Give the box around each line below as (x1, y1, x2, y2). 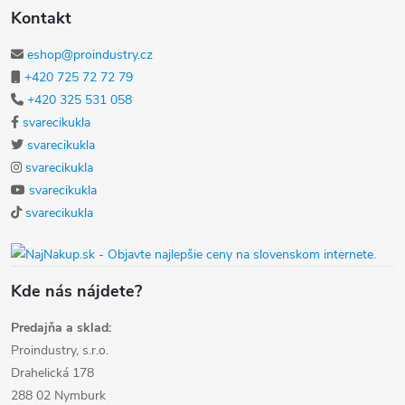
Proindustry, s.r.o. (11, 341, 108, 359)
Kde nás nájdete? (11, 279, 142, 302)
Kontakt (11, 7, 71, 30)
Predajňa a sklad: (11, 318, 111, 336)
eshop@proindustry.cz (27, 46, 153, 64)
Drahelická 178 (11, 363, 94, 381)
